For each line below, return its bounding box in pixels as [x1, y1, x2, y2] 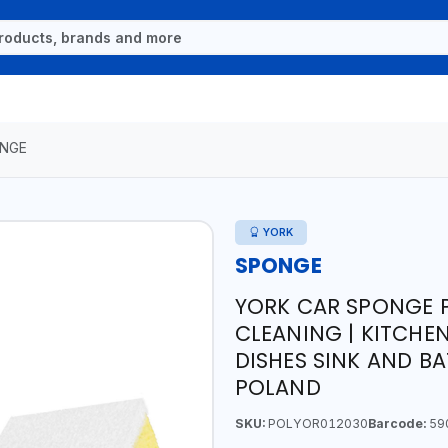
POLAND [234, 372, 321, 402]
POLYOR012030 [264, 415, 368, 431]
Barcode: [367, 415, 426, 431]
